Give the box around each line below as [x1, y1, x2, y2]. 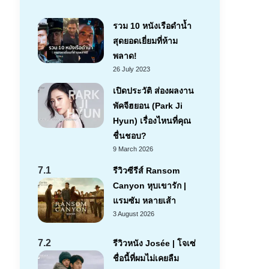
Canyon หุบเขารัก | [112, 181, 186, 191]
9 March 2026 [112, 145, 153, 153]
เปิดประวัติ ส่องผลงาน [112, 86, 194, 96]
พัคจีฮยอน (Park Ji [112, 101, 183, 111]
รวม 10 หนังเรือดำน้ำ [112, 21, 192, 31]
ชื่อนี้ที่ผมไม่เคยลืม [112, 253, 179, 264]
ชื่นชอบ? [112, 131, 147, 141]
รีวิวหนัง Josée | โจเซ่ [112, 238, 196, 249]
